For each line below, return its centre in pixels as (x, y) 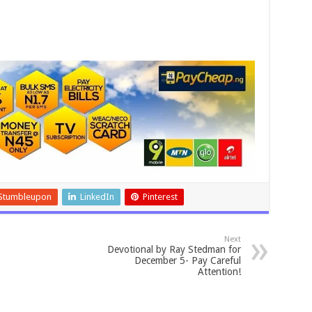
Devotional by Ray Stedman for (174, 250)
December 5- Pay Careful (187, 261)
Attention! (219, 272)
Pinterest (160, 197)
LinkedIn (97, 197)
